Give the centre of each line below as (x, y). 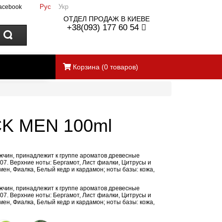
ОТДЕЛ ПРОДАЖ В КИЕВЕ (106, 19)
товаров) (123, 67)
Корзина (86, 67)
